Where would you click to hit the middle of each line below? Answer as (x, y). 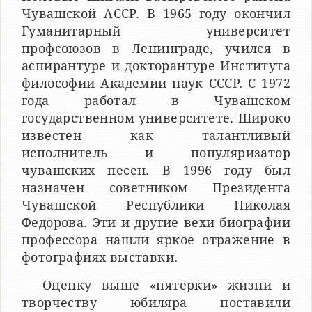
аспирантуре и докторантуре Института (156, 66)
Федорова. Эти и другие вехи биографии (156, 223)
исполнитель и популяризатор (156, 153)
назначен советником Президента (156, 188)
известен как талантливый (156, 136)
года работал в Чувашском (156, 101)
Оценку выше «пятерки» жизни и (166, 286)
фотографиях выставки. (100, 258)
